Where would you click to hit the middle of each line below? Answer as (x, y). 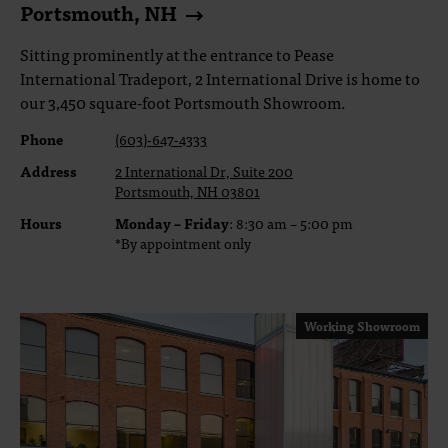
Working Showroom (362, 326)
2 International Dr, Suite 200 (204, 171)
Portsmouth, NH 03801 (187, 191)
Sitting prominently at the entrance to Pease (177, 54)
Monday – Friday (172, 223)
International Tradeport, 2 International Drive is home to (220, 78)
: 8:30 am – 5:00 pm (291, 223)
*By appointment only (183, 243)
